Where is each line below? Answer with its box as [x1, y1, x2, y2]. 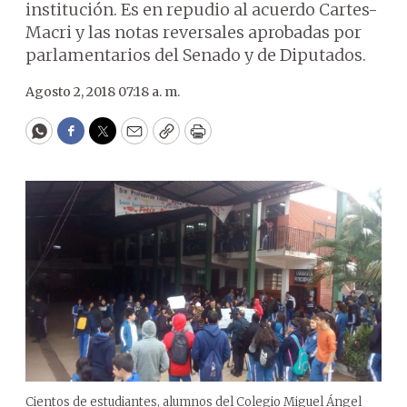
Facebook [69, 128, 146, 150]
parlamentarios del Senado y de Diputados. [25, 45, 366, 65]
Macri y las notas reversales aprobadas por [25, 22, 362, 43]
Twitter [101, 128, 163, 150]
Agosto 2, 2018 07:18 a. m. [25, 84, 180, 100]
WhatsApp [37, 128, 124, 150]
